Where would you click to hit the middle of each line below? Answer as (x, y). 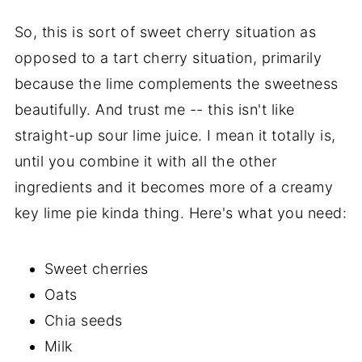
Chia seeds (83, 320)
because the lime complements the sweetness (176, 83)
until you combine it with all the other (145, 161)
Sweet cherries (96, 268)
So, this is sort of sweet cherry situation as (165, 32)
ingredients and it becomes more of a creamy (174, 187)
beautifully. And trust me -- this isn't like (154, 109)
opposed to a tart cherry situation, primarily (168, 57)
